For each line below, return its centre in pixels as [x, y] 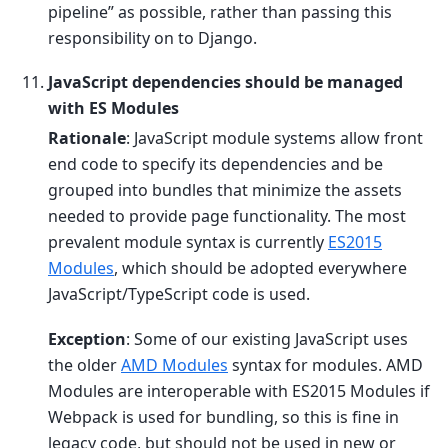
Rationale [87, 138]
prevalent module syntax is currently [188, 242]
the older [84, 364]
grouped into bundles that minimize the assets [225, 190]
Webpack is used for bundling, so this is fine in [223, 416]
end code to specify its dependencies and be [215, 164]
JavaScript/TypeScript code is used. [179, 294]
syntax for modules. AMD [325, 364]
